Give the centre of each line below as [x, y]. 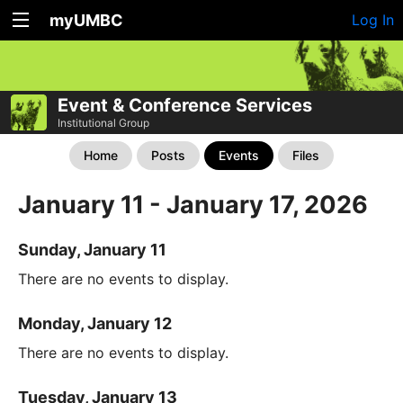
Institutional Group [103, 122]
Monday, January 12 [95, 324]
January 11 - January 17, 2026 [193, 204]
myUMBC [86, 20]
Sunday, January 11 [92, 250]
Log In [373, 20]
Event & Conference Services [185, 105]
